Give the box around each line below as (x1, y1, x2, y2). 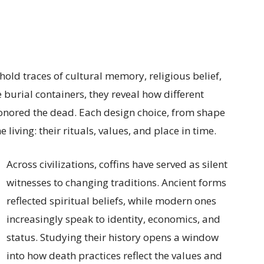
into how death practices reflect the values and (6, 249, 222, 262)
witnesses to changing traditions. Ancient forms (6, 176, 226, 189)
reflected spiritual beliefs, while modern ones (6, 194, 216, 207)
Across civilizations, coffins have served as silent (6, 157, 227, 171)
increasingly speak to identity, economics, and (6, 212, 220, 226)
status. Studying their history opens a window (6, 230, 219, 244)
